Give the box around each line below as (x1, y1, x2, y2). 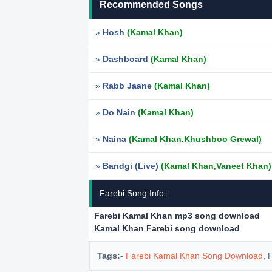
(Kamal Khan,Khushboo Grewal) (129, 134, 262, 144)
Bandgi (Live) (103, 161, 161, 171)
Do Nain (103, 107, 138, 117)
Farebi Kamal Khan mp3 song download (94, 211, 260, 220)
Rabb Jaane (103, 81, 154, 90)
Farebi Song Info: (100, 188, 166, 198)
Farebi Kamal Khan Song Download (126, 251, 263, 260)
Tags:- (97, 251, 123, 260)
